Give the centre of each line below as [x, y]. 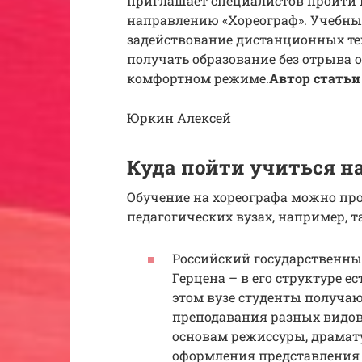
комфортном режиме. [198, 78]
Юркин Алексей [179, 118]
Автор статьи [315, 78]
